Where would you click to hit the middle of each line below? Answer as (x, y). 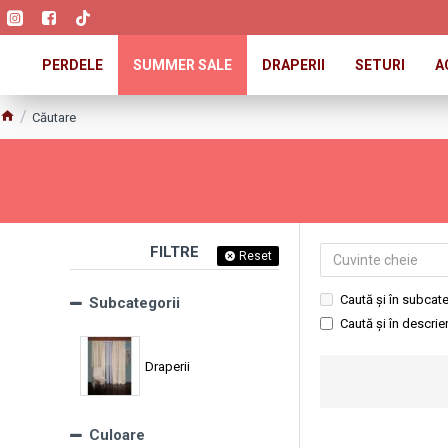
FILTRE (174, 252)
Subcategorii (134, 303)
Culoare (117, 435)
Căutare (54, 117)
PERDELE (72, 64)
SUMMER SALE (182, 64)
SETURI (380, 64)
